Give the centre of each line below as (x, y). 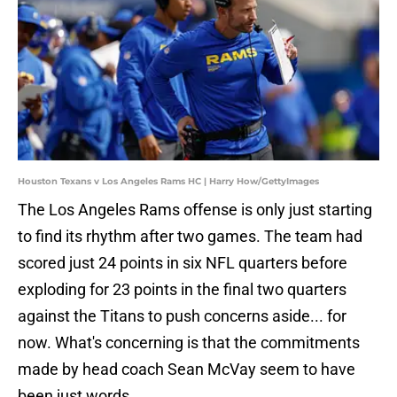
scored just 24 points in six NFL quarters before (183, 263)
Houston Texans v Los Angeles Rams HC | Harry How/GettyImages (168, 182)
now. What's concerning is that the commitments (189, 343)
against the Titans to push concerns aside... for (182, 316)
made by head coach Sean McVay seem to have (187, 370)
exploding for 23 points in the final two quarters (182, 290)
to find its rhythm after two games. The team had (190, 237)
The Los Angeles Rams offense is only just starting (195, 210)
